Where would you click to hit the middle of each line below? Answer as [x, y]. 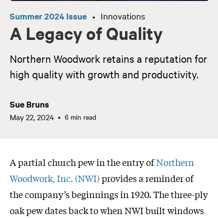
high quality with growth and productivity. [104, 74]
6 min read [80, 117]
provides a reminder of [147, 178]
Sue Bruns [29, 104]
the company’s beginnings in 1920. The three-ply [109, 194]
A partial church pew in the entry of [83, 162]
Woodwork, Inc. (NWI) [55, 178]
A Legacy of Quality [86, 33]
